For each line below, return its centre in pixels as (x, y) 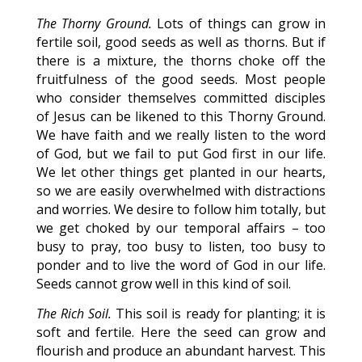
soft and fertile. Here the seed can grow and (181, 332)
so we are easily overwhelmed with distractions (181, 191)
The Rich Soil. (74, 314)
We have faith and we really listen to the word (181, 135)
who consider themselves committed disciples (181, 98)
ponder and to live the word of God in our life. (181, 265)
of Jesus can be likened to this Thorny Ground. (181, 116)
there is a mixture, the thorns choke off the (181, 61)
